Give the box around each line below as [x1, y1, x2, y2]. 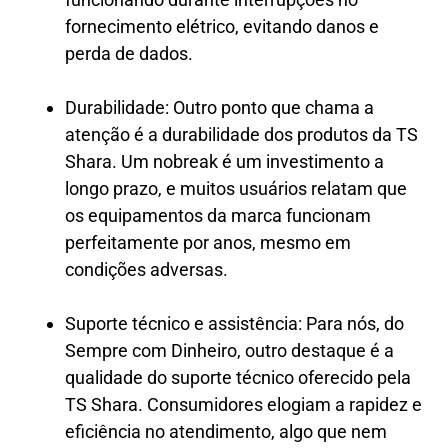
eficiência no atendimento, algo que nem [65, 420, 387, 442]
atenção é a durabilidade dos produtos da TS [65, 123, 418, 145]
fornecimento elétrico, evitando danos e [65, 15, 379, 37]
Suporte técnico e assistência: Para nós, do [65, 312, 404, 334]
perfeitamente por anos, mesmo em [65, 231, 351, 253]
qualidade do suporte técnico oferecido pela [65, 366, 411, 388]
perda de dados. [65, 42, 193, 64]
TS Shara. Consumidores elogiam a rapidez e [65, 393, 422, 415]
